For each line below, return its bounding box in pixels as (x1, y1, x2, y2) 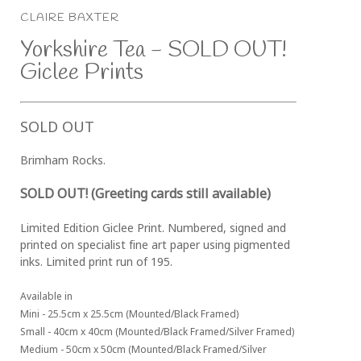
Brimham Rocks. (20, 154, 110, 170)
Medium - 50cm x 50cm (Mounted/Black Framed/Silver (20, 344, 268, 358)
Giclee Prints (20, 58, 144, 89)
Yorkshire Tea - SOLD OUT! (20, 35, 288, 66)
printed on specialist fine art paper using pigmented (20, 239, 291, 255)
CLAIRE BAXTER (20, 10, 120, 27)
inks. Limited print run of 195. (20, 255, 173, 272)
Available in (20, 291, 76, 305)
